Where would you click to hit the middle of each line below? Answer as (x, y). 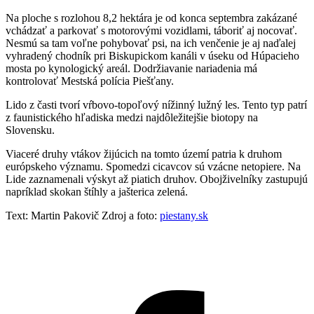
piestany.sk (184, 215)
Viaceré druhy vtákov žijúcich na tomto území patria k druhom (144, 153)
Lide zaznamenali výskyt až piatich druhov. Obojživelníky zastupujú (157, 179)
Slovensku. (30, 130)
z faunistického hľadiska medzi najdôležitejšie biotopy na (132, 117)
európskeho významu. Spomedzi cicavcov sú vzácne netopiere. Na (153, 166)
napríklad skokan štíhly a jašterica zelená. (97, 191)
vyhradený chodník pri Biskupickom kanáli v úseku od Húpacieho (152, 55)
